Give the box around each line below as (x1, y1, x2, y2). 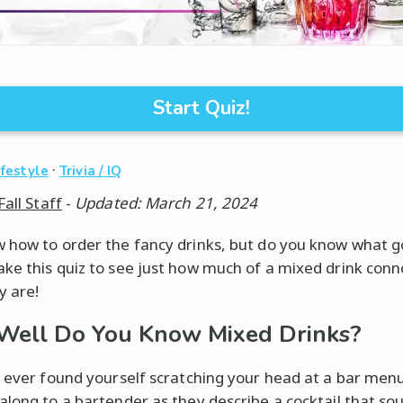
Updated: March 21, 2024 (75, 192, 258, 213)
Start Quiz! (153, 94, 250, 121)
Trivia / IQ (59, 161, 122, 180)
